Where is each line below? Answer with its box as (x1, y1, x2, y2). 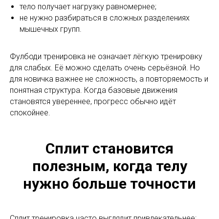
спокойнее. (10, 108, 50, 118)
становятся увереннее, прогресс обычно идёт (10, 97, 176, 107)
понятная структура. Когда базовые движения (10, 86, 177, 95)
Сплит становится (45, 140, 174, 157)
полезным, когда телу (32, 157, 187, 175)
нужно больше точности (23, 175, 196, 193)
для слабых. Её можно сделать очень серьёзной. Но (10, 63, 200, 73)
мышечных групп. (20, 24, 82, 34)
